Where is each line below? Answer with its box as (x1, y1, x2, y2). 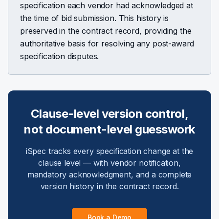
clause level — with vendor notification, (38, 158, 181, 168)
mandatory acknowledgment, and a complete (27, 170, 192, 179)
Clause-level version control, (30, 107, 189, 121)
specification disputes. (20, 51, 99, 61)
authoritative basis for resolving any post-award (20, 39, 195, 48)
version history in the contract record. (40, 181, 179, 191)
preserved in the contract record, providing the (20, 26, 192, 36)
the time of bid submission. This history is (20, 13, 169, 23)
